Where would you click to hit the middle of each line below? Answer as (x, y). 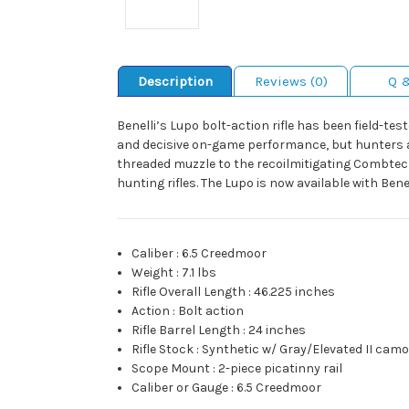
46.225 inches (295, 291)
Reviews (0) (291, 81)
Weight (153, 272)
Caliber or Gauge (180, 387)
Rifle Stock (163, 349)
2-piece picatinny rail (281, 368)
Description (175, 81)
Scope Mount (171, 368)
